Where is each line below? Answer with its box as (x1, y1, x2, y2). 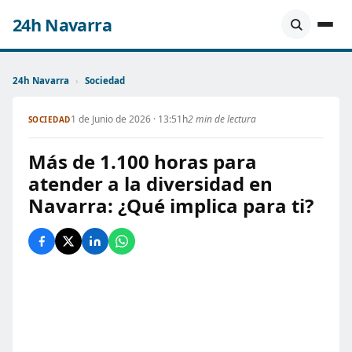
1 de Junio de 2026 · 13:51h (70, 112, 188, 126)
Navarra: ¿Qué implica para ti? (28, 192, 313, 218)
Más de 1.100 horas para (28, 148, 257, 174)
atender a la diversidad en (28, 170, 273, 196)
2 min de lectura (187, 112, 256, 126)
